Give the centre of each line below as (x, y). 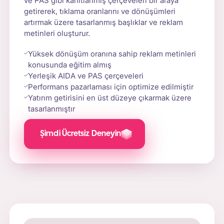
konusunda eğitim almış (70, 64)
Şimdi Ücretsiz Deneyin (81, 134)
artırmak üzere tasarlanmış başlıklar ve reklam (104, 22)
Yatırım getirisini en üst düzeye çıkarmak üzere (110, 97)
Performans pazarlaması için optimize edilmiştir (111, 86)
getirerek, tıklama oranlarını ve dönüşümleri (100, 11)
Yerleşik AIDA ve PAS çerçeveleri (86, 75)
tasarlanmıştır (52, 108)
